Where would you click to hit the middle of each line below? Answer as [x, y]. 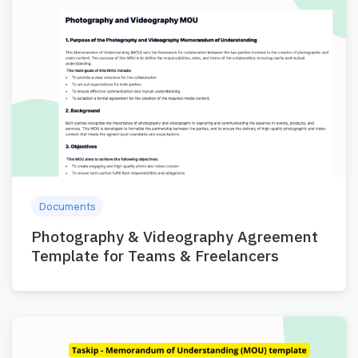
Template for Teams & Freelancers [155, 255]
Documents [67, 206]
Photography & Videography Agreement [175, 236]
